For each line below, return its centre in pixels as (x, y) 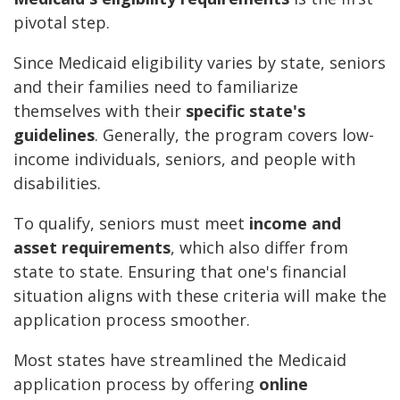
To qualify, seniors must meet (131, 224)
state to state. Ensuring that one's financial (180, 272)
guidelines (54, 135)
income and (295, 224)
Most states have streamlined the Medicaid (180, 360)
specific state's (246, 111)
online (283, 384)
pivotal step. (62, 23)
